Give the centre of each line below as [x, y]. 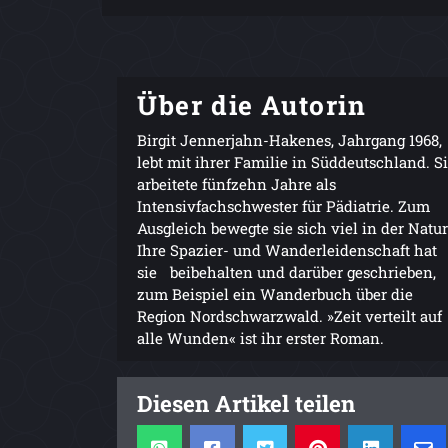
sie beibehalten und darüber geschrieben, [286, 271]
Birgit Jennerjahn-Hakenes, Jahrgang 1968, [289, 139]
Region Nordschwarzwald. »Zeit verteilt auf [289, 315]
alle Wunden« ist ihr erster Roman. [260, 337]
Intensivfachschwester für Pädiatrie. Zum [283, 205]
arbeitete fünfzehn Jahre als [236, 183]
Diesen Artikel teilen [246, 402]
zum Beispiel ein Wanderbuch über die [275, 293]
